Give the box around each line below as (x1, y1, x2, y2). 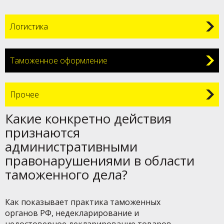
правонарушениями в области (5, 151, 194, 169)
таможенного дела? (5, 165, 127, 183)
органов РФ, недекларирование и (5, 207, 139, 218)
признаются (5, 123, 80, 141)
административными (5, 137, 137, 155)
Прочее (10, 89, 39, 100)
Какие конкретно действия (5, 109, 171, 127)
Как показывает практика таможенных (5, 196, 160, 207)
